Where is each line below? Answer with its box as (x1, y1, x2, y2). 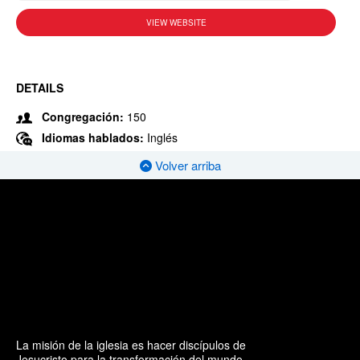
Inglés (147, 129, 178, 145)
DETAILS (16, 80, 63, 96)
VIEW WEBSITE (145, 17, 207, 28)
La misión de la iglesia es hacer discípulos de (16, 336, 246, 353)
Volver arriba (151, 157, 221, 174)
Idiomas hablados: (42, 129, 147, 145)
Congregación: (42, 108, 124, 125)
